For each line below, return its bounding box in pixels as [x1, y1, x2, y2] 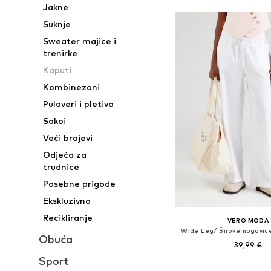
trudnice [43, 162, 80, 172]
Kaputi [43, 65, 72, 75]
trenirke [43, 48, 78, 58]
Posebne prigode [43, 178, 116, 189]
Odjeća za [43, 149, 87, 160]
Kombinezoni [43, 82, 100, 92]
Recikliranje [43, 212, 93, 223]
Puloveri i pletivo [43, 99, 114, 109]
